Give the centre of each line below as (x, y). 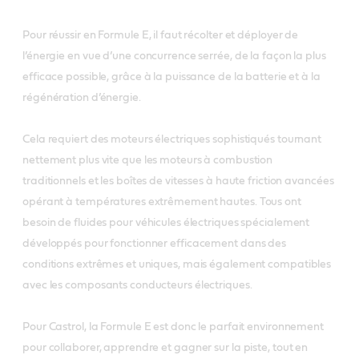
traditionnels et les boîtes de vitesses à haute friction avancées (178, 181)
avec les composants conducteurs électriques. (137, 285)
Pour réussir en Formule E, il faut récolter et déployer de (161, 35)
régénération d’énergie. (82, 97)
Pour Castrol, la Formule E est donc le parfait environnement (173, 327)
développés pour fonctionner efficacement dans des (155, 243)
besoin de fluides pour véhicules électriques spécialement (166, 222)
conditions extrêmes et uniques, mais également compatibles (177, 264)
